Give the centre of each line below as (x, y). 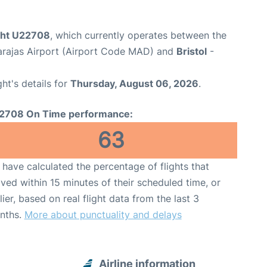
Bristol (192, 51)
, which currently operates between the (138, 35)
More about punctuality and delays (103, 214)
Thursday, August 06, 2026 (134, 83)
